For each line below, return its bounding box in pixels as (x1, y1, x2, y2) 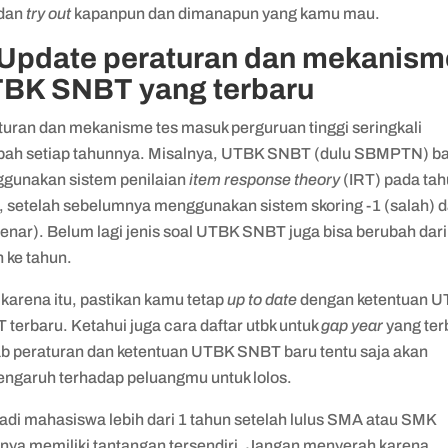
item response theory (189, 171, 344, 189)
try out (26, 5, 72, 23)
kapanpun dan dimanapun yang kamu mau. (71, 5, 384, 23)
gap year (321, 317, 387, 335)
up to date (227, 291, 298, 309)
